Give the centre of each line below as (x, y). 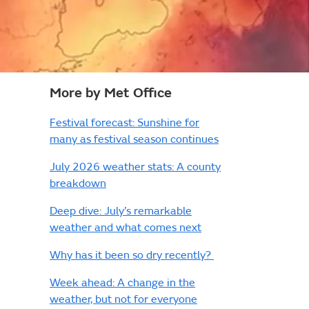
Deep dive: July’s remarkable (121, 211)
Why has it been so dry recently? (132, 256)
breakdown (78, 184)
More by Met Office (111, 93)
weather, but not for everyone (123, 300)
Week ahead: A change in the (122, 283)
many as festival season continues (134, 140)
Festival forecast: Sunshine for (124, 123)
